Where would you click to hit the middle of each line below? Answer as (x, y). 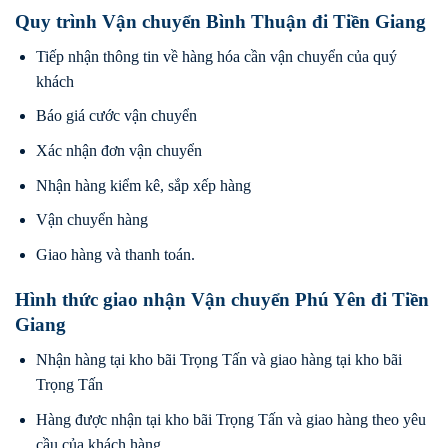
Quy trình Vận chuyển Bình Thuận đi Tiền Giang (220, 22)
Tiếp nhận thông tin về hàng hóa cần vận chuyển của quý (216, 56)
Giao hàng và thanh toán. (115, 254)
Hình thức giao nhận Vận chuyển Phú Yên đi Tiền (222, 300)
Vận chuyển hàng (91, 220)
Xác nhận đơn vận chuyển (118, 150)
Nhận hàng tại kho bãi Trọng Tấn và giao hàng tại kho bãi (218, 360)
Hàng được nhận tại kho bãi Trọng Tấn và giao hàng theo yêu (230, 419)
